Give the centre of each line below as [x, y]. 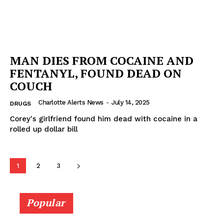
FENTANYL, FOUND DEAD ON [96, 73]
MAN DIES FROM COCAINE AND [102, 60]
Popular [46, 202]
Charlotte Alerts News [71, 102]
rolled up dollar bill [44, 129]
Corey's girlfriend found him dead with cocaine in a [104, 119]
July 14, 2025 [131, 102]
